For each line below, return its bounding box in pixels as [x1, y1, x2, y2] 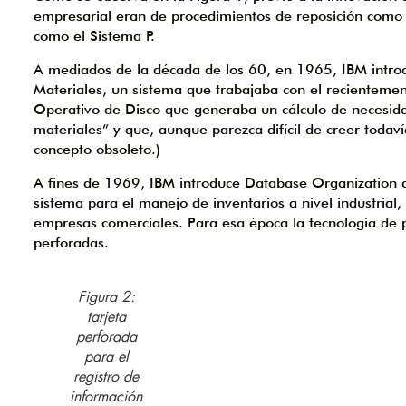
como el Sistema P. [34, 26, 155, 44]
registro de [73, 366, 139, 386]
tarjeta [86, 306, 126, 326]
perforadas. [34, 233, 109, 251]
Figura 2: [77, 286, 135, 306]
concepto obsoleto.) [34, 140, 160, 158]
